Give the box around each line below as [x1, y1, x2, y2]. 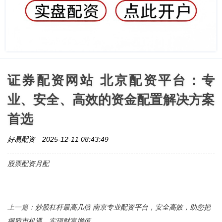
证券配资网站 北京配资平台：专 [7, 72, 215, 88]
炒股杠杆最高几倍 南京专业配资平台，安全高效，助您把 [35, 202, 211, 212]
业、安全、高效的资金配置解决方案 [7, 92, 215, 107]
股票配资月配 [7, 158, 49, 168]
